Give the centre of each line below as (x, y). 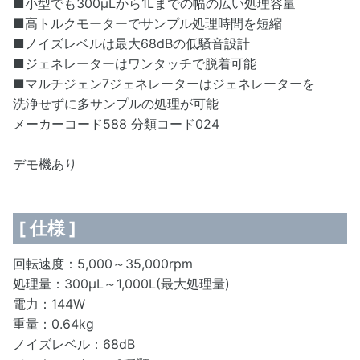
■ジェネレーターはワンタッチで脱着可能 (135, 63)
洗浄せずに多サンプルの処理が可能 (116, 103)
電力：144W (49, 303)
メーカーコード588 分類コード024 (116, 123)
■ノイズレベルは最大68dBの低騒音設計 (131, 43)
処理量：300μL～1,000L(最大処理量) (121, 283)
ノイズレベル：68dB (74, 344)
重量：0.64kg (53, 323)
